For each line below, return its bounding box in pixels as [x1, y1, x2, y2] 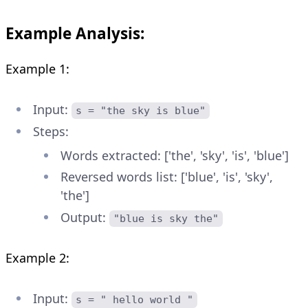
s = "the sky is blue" [76, 104, 206, 118]
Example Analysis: [5, 23, 144, 45]
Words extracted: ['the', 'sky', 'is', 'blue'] [60, 146, 289, 164]
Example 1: [5, 60, 69, 78]
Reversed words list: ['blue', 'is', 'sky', [60, 168, 273, 186]
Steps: [33, 122, 69, 140]
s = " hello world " [76, 293, 194, 306]
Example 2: [5, 249, 69, 266]
